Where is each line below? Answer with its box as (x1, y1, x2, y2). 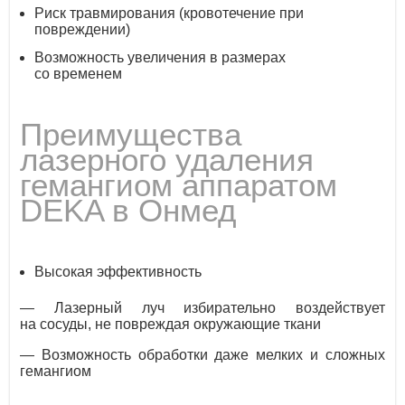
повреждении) (34, 21, 131, 37)
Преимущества (20, 117, 242, 153)
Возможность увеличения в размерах (34, 49, 287, 65)
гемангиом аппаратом (20, 167, 338, 203)
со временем (34, 65, 123, 81)
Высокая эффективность (34, 264, 202, 280)
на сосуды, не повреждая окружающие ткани (20, 316, 322, 333)
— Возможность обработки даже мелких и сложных (20, 347, 385, 363)
